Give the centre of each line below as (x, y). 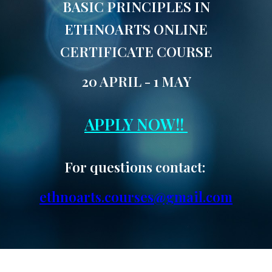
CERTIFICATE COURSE (136, 52)
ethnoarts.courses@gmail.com (136, 197)
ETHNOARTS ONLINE (136, 29)
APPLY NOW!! (136, 124)
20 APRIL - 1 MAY (136, 81)
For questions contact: (136, 167)
